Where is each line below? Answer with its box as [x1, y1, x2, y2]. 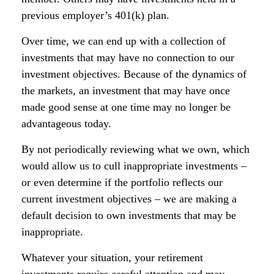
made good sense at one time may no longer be [21, 101, 231, 113]
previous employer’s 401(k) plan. [21, 9, 169, 21]
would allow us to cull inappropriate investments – [21, 160, 246, 172]
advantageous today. [21, 117, 111, 130]
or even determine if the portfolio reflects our [21, 176, 223, 188]
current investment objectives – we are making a [21, 193, 237, 205]
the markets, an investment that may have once [21, 84, 230, 97]
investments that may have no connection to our [21, 51, 234, 64]
